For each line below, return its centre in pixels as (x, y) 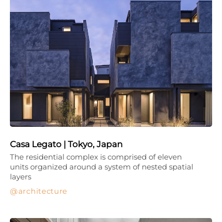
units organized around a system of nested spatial (102, 166)
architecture (43, 191)
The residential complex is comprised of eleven (96, 157)
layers (21, 176)
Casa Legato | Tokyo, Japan (66, 144)
